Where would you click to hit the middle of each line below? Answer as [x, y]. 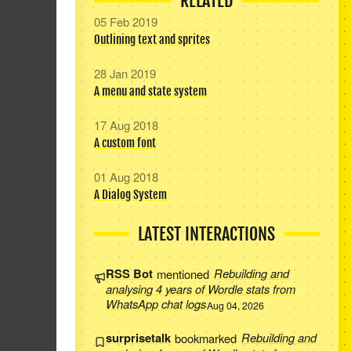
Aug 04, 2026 [236, 305]
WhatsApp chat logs [156, 304]
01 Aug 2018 [126, 176]
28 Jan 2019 [125, 73]
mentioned [183, 273]
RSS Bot [129, 274]
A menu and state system [150, 92]
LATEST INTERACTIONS [207, 234]
